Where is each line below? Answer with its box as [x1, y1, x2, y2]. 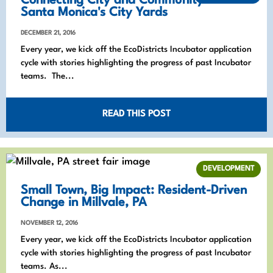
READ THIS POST [102, 109, 171, 119]
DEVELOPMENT [203, 165, 254, 172]
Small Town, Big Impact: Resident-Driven [21, 184, 247, 197]
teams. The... [21, 71, 74, 80]
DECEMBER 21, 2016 [21, 29, 76, 36]
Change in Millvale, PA [21, 196, 147, 209]
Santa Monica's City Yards [21, 6, 168, 19]
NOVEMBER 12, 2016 [21, 219, 78, 226]
